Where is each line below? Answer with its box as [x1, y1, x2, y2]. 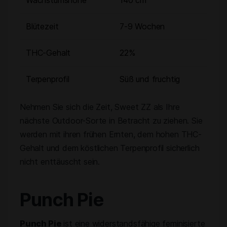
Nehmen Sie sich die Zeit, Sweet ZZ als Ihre [20, 102, 180, 112]
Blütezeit [26, 21, 59, 31]
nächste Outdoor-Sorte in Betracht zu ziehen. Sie [20, 116, 203, 126]
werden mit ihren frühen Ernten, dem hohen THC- [20, 129, 202, 139]
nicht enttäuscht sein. [20, 157, 100, 167]
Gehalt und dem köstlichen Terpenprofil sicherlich [20, 143, 200, 153]
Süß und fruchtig [120, 74, 180, 84]
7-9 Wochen [120, 21, 165, 31]
